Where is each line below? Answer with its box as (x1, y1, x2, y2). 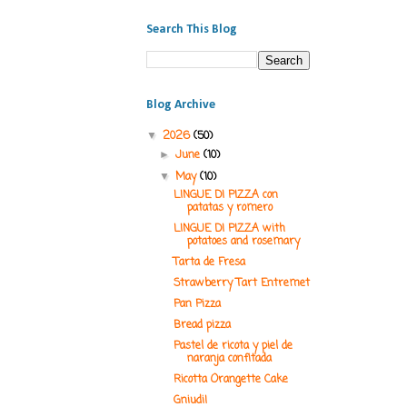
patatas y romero (186, 200, 273, 217)
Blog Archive (146, 98, 215, 113)
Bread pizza (173, 317, 231, 334)
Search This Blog (146, 23, 237, 37)
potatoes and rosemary (186, 233, 300, 251)
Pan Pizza (173, 296, 221, 313)
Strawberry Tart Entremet (173, 275, 310, 293)
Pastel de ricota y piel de (173, 338, 293, 355)
